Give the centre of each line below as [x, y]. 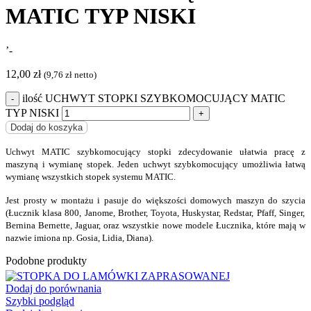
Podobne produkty [46, 260]
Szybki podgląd [40, 301]
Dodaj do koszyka [47, 127]
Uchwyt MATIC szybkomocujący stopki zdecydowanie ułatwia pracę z [155, 151]
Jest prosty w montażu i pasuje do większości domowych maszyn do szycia [155, 200]
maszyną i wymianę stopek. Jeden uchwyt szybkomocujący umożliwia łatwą [155, 164]
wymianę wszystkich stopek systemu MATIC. [91, 176]
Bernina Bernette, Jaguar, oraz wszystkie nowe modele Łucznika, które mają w [155, 225]
